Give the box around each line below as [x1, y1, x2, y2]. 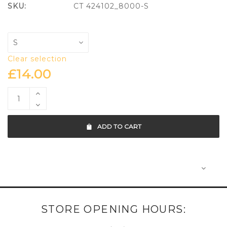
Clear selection [8, 54, 67, 64]
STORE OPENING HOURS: [41, 203, 186, 216]
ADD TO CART [97, 123, 141, 131]
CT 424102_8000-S [73, 2, 149, 11]
